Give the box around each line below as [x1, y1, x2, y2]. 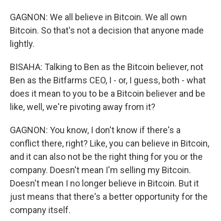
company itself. [10, 205, 71, 216]
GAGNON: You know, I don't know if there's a [10, 125, 181, 136]
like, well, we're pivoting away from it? [10, 102, 155, 112]
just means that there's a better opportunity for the [10, 191, 208, 202]
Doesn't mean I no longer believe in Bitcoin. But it [10, 178, 199, 189]
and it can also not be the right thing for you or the [10, 151, 203, 162]
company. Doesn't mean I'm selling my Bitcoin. [10, 165, 191, 176]
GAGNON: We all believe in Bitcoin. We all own [10, 12, 187, 23]
